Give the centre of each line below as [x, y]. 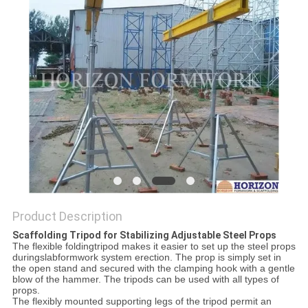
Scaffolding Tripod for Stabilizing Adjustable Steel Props [144, 235]
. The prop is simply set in [225, 257]
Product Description [67, 217]
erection [152, 257]
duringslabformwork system [73, 257]
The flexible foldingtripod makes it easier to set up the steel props [154, 246]
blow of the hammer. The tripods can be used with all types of [145, 279]
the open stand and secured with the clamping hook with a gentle [153, 268]
